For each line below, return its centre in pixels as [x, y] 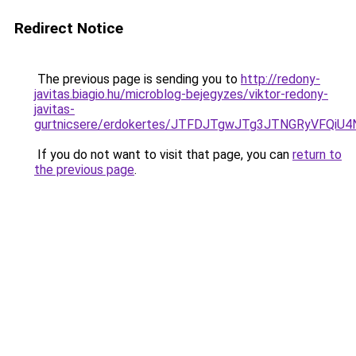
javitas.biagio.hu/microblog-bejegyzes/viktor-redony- [181, 94]
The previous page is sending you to [137, 79]
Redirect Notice [69, 28]
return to [317, 155]
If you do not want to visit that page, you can [163, 155]
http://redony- [281, 79]
